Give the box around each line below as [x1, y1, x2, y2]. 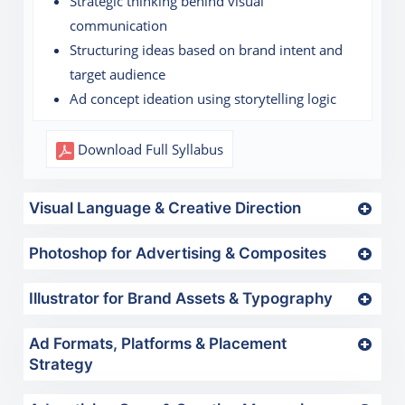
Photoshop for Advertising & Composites [29, 244, 327, 263]
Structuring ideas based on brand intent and [70, 41, 344, 60]
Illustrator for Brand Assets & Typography [29, 289, 334, 308]
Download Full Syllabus [74, 140, 224, 159]
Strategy [29, 355, 94, 374]
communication [70, 16, 168, 35]
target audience [70, 65, 166, 84]
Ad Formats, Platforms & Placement [29, 334, 287, 353]
